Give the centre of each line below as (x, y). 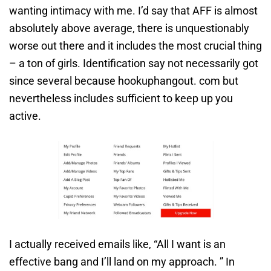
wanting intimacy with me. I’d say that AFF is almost (133, 11)
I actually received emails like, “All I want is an (117, 244)
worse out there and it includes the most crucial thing (135, 46)
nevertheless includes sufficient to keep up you (121, 99)
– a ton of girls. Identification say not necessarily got (134, 64)
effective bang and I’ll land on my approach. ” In (122, 261)
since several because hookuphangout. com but (124, 81)
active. (25, 116)
